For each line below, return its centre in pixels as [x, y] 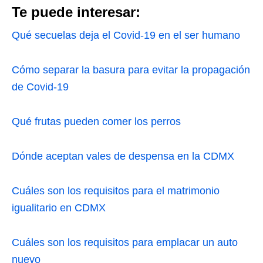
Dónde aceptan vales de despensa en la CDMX [123, 156]
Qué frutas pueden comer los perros [96, 121]
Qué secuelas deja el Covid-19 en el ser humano [126, 35]
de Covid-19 [40, 87]
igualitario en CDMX [59, 208]
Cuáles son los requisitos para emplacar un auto [125, 242]
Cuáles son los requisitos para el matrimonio [116, 190]
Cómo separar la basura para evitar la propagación [131, 70]
